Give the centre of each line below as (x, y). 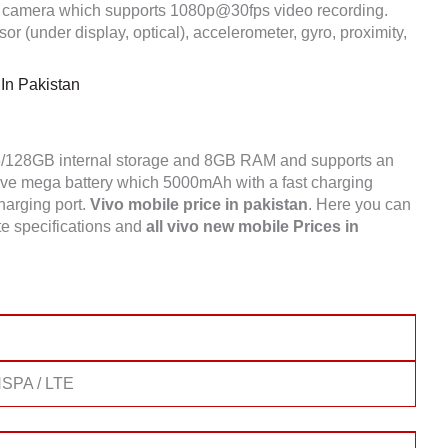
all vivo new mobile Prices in (252, 226)
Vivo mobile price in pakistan (199, 204)
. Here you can (359, 204)
